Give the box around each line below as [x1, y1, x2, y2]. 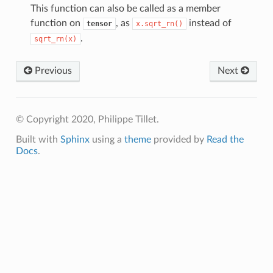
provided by [151, 134, 207, 144]
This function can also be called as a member [30, 3, 221, 13]
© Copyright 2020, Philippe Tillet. [15, 114, 159, 124]
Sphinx [60, 134, 90, 144]
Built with [15, 134, 60, 144]
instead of [186, 18, 232, 28]
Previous [32, 65, 72, 76]
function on [30, 18, 83, 28]
